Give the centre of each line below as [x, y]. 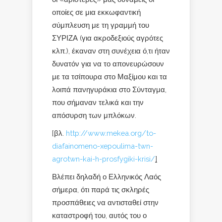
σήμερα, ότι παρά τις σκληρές [101, 190]
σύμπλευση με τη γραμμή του [101, 25]
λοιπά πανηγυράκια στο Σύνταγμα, [109, 89]
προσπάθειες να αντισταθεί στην [105, 202]
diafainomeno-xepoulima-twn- [103, 146]
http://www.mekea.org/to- [111, 133]
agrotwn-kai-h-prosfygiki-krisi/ [104, 159]
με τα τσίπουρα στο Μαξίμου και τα [110, 77]
